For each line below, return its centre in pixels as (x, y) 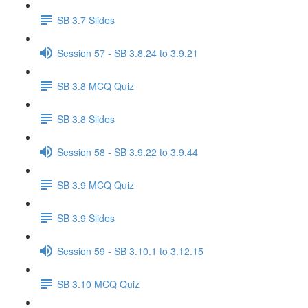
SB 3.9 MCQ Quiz (96, 185)
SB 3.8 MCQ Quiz (96, 86)
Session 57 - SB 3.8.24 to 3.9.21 (128, 53)
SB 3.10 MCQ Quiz (98, 284)
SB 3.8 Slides (86, 119)
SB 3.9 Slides (86, 218)
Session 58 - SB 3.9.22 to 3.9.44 (128, 152)
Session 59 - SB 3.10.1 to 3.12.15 (130, 251)
